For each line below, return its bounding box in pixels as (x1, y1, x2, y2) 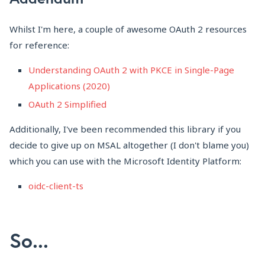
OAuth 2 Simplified (28, 98, 106, 110)
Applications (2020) (28, 79, 110, 92)
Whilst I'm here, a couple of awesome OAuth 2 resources (9, 22, 247, 35)
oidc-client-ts (28, 179, 83, 192)
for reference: (9, 38, 69, 51)
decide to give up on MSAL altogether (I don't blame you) (9, 138, 249, 151)
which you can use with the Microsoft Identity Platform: (9, 154, 241, 167)
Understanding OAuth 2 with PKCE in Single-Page (28, 63, 234, 76)
